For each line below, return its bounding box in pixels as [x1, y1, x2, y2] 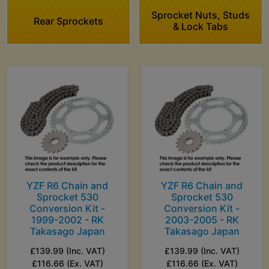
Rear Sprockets [34, 14, 103, 27]
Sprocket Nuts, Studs [151, 9, 250, 22]
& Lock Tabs [173, 20, 228, 33]
